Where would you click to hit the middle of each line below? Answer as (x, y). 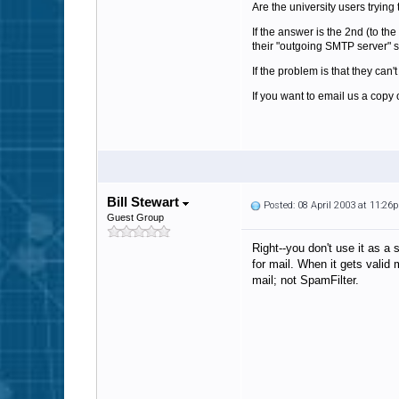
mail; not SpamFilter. (305, 280)
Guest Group (135, 217)
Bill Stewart (145, 202)
